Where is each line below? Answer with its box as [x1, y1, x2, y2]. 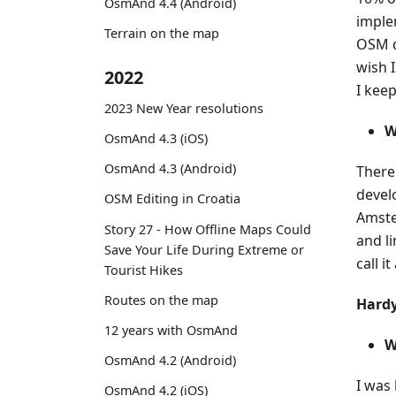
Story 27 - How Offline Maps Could [104, 220, 311, 238]
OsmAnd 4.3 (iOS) [104, 130, 208, 148]
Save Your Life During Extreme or [104, 240, 304, 258]
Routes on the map [104, 291, 218, 308]
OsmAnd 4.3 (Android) [104, 160, 236, 178]
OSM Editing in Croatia [104, 190, 240, 208]
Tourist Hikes [104, 261, 183, 278]
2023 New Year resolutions [104, 99, 263, 117]
